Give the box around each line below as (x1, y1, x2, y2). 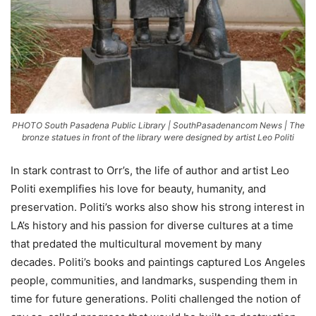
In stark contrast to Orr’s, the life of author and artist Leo (11, 164, 289, 178)
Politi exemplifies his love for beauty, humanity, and (11, 182, 266, 196)
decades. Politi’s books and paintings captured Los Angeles (11, 255, 305, 269)
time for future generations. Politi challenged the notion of (11, 292, 300, 306)
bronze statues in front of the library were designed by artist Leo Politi (22, 132, 294, 143)
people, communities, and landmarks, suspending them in (11, 274, 298, 288)
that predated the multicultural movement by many (11, 237, 262, 251)
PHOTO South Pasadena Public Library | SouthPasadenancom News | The (11, 120, 305, 131)
